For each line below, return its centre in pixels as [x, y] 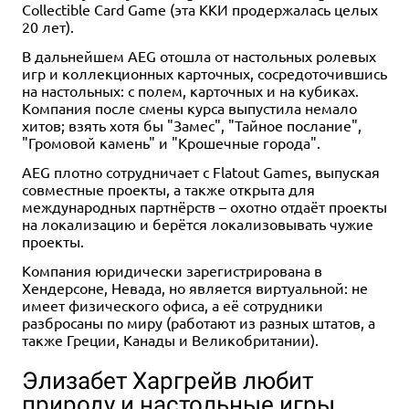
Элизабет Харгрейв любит [168, 380]
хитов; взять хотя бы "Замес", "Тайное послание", [192, 126]
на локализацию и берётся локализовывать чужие [198, 224]
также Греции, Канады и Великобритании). [170, 340]
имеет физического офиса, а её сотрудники [173, 305]
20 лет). [48, 27]
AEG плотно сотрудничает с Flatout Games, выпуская [201, 172]
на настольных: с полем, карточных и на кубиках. [190, 91]
